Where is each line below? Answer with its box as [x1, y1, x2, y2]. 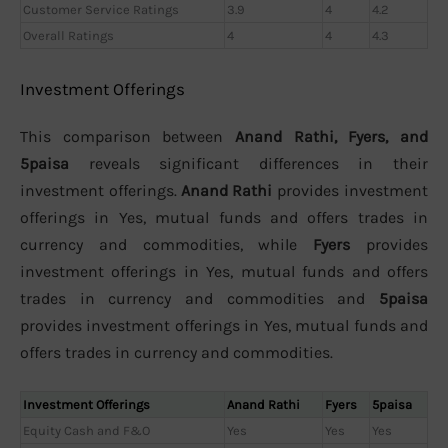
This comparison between [20, 126, 235, 146]
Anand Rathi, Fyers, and [235, 126, 428, 146]
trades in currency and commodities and [20, 288, 379, 308]
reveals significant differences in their [69, 153, 428, 173]
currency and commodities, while [20, 234, 313, 254]
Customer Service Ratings [23, 2, 179, 18]
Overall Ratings [23, 28, 114, 44]
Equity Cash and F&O [23, 423, 150, 439]
